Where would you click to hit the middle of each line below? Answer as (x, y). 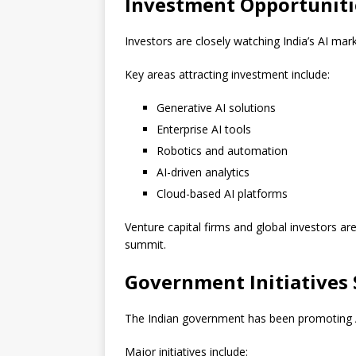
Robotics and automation (222, 151)
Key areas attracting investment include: (227, 75)
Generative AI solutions (216, 108)
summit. (145, 245)
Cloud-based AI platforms (222, 194)
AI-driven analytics (203, 172)
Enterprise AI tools (204, 130)
